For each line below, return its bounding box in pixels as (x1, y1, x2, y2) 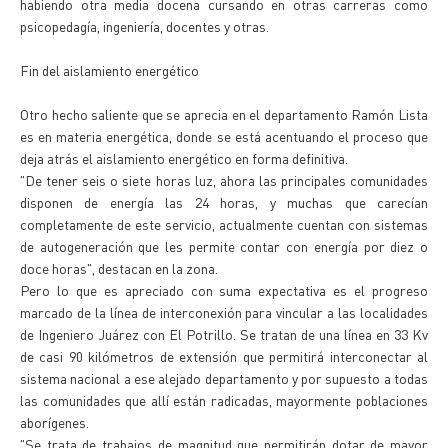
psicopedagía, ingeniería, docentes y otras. (20, 17, 269, 35)
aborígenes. (20, 413, 89, 431)
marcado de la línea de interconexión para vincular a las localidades (20, 303, 428, 321)
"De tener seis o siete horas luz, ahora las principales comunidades (20, 171, 428, 189)
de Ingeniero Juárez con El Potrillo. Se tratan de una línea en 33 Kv (20, 325, 428, 343)
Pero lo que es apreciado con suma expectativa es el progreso (20, 281, 428, 299)
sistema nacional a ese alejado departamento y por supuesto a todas (20, 369, 428, 387)
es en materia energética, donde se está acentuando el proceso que (20, 127, 428, 145)
